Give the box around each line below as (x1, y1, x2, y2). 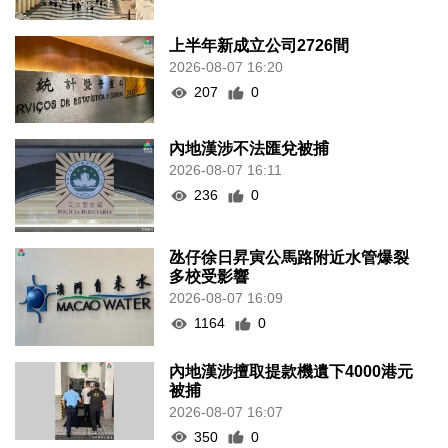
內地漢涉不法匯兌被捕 (169, 140, 330, 158)
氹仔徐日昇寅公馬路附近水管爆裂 (169, 249, 410, 267)
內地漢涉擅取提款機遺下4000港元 (169, 362, 414, 380)
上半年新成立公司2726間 (169, 37, 350, 55)
